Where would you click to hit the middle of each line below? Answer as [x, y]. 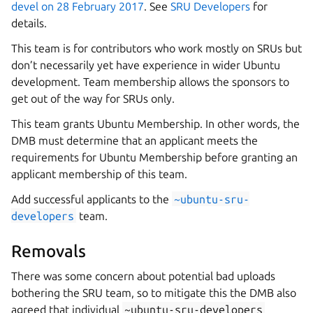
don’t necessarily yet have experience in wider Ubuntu [146, 65]
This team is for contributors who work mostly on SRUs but [156, 48]
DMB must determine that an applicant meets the [134, 140]
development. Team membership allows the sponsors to [150, 81]
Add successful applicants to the [92, 199]
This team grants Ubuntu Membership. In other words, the [155, 123]
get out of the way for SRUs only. [93, 98]
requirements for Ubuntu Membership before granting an [154, 157]
